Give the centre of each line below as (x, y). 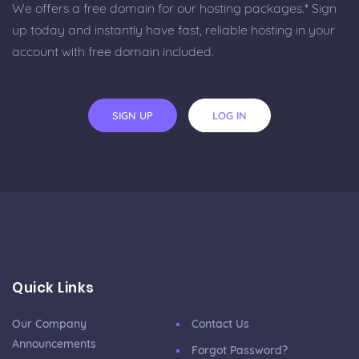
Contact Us (220, 324)
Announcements (54, 344)
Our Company (49, 324)
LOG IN (230, 116)
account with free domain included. (113, 52)
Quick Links (53, 288)
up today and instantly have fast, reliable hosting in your (173, 30)
